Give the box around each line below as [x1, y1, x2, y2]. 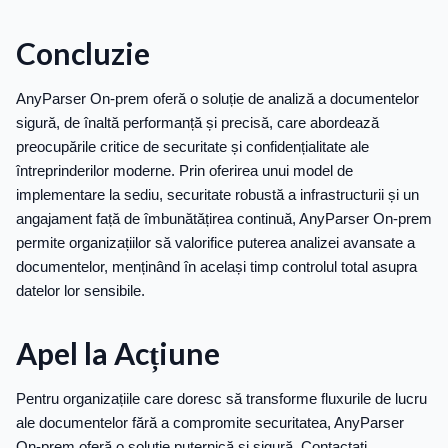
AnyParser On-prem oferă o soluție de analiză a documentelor [16, 90, 419, 108]
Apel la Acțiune [16, 335, 220, 372]
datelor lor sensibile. [16, 282, 145, 300]
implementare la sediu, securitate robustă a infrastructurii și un [16, 186, 419, 204]
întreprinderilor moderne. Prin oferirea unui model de [16, 162, 353, 180]
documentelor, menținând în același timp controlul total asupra [16, 258, 417, 276]
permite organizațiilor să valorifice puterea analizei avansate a [16, 234, 415, 252]
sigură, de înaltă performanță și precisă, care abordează [16, 114, 379, 132]
